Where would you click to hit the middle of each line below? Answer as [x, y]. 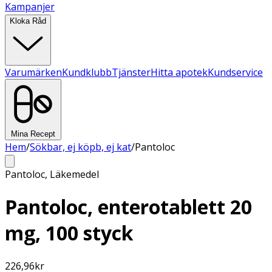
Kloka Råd [28, 21]
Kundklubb [87, 72]
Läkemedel [74, 174]
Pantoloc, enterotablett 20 [128, 207]
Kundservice [235, 72]
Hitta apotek [179, 72]
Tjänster [131, 72]
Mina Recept [33, 134]
